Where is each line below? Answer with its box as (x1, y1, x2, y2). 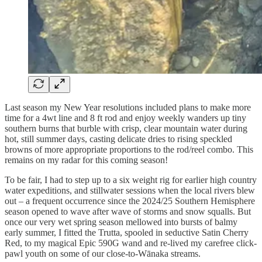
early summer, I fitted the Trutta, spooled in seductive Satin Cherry (5, 227, 249, 237)
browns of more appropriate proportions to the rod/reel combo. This (5, 144, 253, 154)
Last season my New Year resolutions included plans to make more (5, 102, 251, 112)
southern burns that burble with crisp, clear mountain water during (5, 123, 247, 133)
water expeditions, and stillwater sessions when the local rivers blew (5, 185, 255, 195)
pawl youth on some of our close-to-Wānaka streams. (5, 248, 201, 258)
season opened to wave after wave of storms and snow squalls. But (5, 206, 251, 216)
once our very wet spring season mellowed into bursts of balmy (5, 216, 237, 227)
